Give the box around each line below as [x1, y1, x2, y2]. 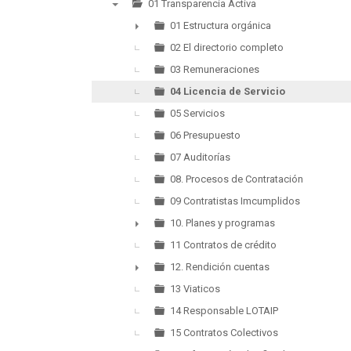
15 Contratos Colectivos [170, 327, 278, 338]
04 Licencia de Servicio [170, 85, 285, 97]
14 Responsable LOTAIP [170, 305, 278, 317]
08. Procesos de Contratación [170, 173, 303, 185]
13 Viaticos [170, 283, 220, 295]
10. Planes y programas [170, 217, 275, 229]
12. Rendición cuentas [170, 261, 270, 273]
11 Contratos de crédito [170, 239, 277, 251]
